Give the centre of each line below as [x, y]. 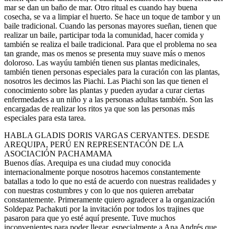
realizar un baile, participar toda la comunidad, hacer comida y [104, 35]
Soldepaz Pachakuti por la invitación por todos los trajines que [104, 209]
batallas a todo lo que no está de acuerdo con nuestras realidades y [110, 181]
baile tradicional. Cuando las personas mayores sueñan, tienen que [110, 26]
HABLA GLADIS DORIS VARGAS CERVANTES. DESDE [107, 135]
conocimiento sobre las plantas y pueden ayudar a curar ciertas [104, 90]
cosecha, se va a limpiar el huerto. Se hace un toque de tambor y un [112, 17]
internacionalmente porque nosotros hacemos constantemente [102, 172]
